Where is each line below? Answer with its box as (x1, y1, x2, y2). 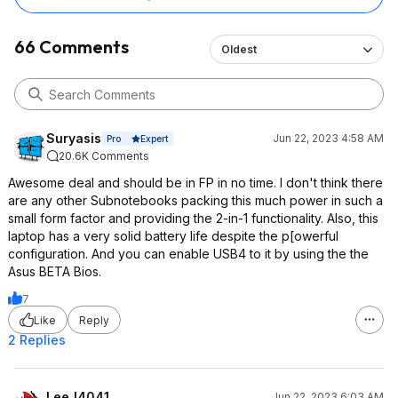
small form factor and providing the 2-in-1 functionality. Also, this (8, 211, 378, 226)
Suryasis (46, 131, 101, 146)
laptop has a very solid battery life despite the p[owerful (8, 228, 338, 243)
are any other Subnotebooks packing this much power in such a (8, 193, 383, 208)
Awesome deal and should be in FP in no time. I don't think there (8, 175, 383, 190)
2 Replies (8, 332, 66, 347)
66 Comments (14, 36, 129, 58)
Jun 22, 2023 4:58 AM (273, 131, 384, 145)
